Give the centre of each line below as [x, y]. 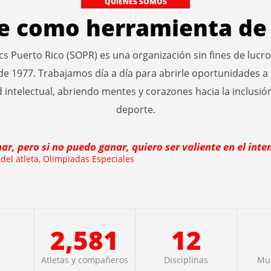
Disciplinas [186, 260]
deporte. [135, 110]
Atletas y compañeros [84, 260]
